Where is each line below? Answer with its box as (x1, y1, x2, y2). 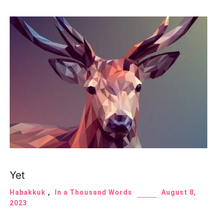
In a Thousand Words (55, 188, 132, 197)
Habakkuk (10, 188, 46, 197)
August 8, (161, 188, 196, 197)
